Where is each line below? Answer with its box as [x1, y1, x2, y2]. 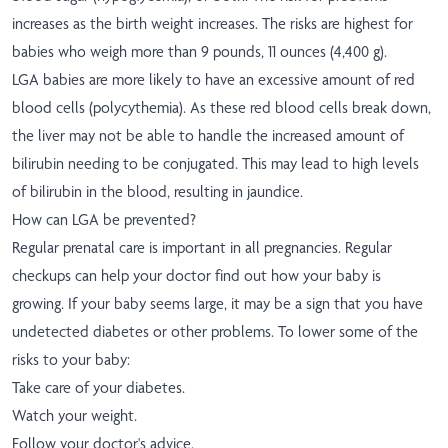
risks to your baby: [12, 350, 130, 370]
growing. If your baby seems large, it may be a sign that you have [12, 294, 423, 314]
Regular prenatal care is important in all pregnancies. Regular [12, 238, 392, 258]
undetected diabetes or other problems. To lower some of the [12, 322, 418, 342]
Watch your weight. [12, 406, 137, 426]
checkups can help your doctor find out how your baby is [12, 266, 381, 286]
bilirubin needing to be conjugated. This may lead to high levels [12, 154, 419, 174]
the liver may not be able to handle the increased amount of [12, 126, 404, 146]
